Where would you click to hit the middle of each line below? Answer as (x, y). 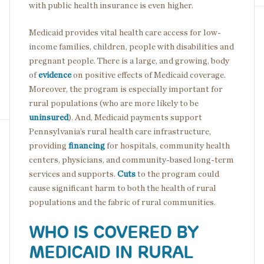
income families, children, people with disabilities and (131, 47)
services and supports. (73, 174)
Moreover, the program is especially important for (126, 89)
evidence (55, 75)
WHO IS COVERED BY (113, 232)
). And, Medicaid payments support (135, 117)
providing (49, 146)
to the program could (177, 174)
